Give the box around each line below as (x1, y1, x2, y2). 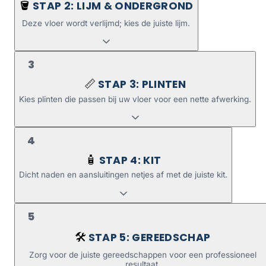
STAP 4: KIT (99, 153, 161, 168)
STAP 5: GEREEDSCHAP (88, 230, 211, 245)
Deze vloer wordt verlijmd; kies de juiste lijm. (22, 18, 191, 28)
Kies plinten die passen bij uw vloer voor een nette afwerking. (19, 94, 251, 104)
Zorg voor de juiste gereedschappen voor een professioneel (28, 250, 256, 260)
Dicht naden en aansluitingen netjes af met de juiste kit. (19, 170, 227, 180)
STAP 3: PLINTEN (97, 77, 186, 92)
